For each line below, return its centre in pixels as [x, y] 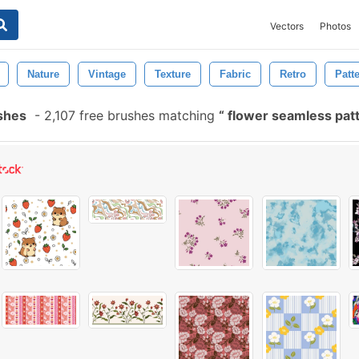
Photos [335, 26]
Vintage [107, 74]
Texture [173, 74]
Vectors [287, 26]
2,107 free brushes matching [129, 115]
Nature [43, 74]
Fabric [235, 74]
